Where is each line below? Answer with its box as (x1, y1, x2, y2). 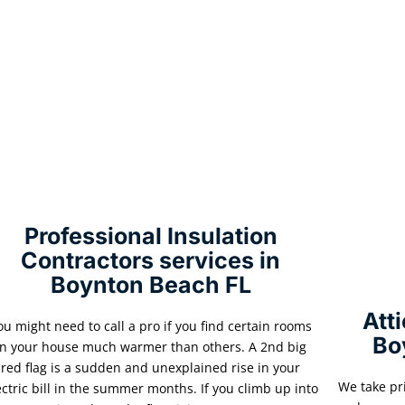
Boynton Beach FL (50, 270, 251, 298)
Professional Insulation (24, 221, 278, 250)
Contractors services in (21, 246, 281, 274)
